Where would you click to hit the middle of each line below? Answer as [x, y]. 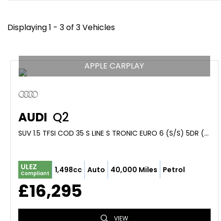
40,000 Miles [134, 169]
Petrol [174, 169]
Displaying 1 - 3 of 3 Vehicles [61, 27]
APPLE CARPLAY [114, 66]
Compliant [35, 173]
